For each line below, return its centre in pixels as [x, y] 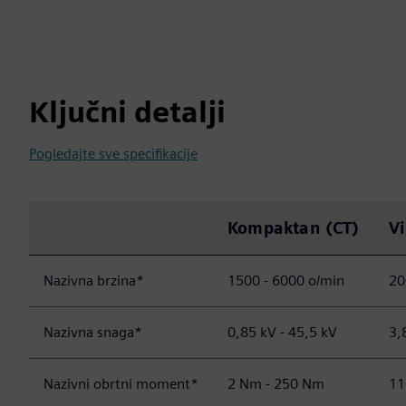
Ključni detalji [127, 112]
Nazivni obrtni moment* [121, 384]
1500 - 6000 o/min [286, 280]
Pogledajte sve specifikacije [113, 154]
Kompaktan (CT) [294, 228]
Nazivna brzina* [94, 280]
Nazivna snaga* [93, 332]
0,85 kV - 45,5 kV [282, 332]
